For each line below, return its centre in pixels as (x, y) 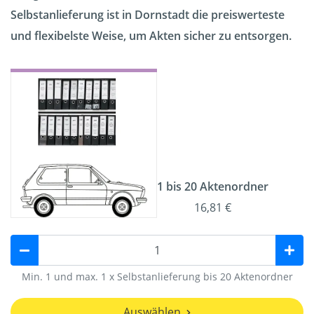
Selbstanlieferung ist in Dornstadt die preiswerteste (148, 15)
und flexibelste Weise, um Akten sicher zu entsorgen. (151, 36)
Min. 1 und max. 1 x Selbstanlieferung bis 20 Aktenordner (157, 277)
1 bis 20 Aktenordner (213, 187)
